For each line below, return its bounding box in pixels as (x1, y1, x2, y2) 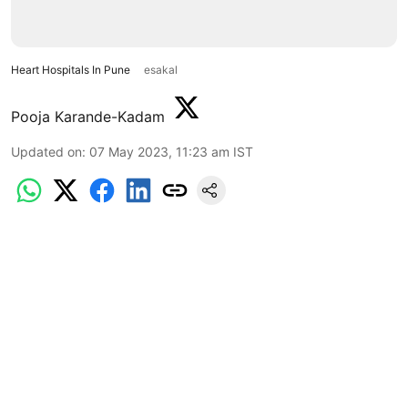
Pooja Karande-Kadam (11, 107, 165, 126)
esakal (144, 62, 178, 76)
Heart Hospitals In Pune (11, 62, 133, 76)
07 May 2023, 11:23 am (89, 143, 229, 159)
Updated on (11, 143, 82, 159)
